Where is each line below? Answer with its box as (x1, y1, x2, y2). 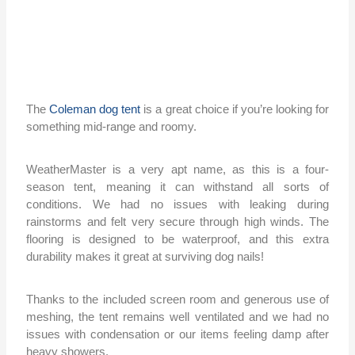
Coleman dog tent (49, 102, 141, 116)
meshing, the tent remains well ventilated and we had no (26, 310, 329, 324)
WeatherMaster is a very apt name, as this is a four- (26, 162, 329, 177)
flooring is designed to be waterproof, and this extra (26, 232, 329, 246)
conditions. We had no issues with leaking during (26, 197, 329, 212)
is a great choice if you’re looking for (140, 102, 329, 116)
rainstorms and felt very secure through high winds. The (26, 215, 329, 229)
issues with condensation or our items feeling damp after (26, 327, 329, 342)
